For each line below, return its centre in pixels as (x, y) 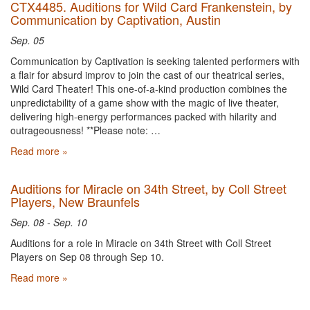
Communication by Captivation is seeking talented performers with (155, 61)
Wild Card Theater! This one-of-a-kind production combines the (149, 89)
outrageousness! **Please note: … (85, 130)
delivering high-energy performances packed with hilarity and (144, 116)
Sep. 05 (27, 40)
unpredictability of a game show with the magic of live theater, (145, 102)
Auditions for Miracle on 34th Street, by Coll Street (148, 188)
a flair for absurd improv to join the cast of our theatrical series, (147, 75)
